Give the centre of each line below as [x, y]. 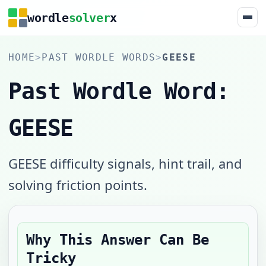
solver [89, 18]
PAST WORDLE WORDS [99, 57]
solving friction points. [78, 185]
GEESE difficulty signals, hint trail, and [125, 163]
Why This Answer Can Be [118, 240]
